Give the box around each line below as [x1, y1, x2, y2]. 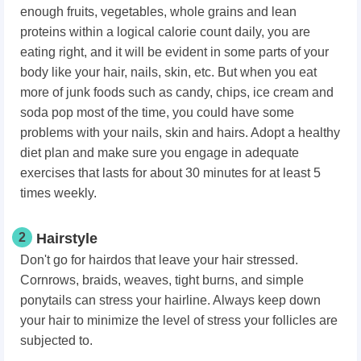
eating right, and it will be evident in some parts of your [20, 45, 329, 60]
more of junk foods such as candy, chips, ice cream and [20, 85, 334, 100]
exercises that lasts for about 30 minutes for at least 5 [20, 166, 321, 180]
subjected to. [20, 334, 93, 348]
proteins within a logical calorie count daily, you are [20, 25, 310, 39]
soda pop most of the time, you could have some [20, 106, 294, 120]
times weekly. [20, 186, 97, 201]
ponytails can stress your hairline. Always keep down [20, 293, 321, 308]
